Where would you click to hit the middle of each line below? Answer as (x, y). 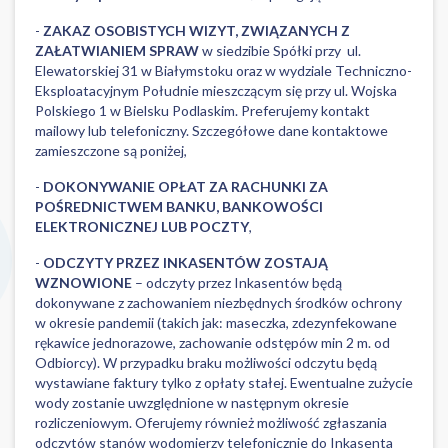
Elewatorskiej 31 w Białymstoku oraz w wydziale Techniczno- (223, 70)
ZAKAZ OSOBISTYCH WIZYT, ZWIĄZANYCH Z (195, 30)
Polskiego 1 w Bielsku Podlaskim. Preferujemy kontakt (202, 110)
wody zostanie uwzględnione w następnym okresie (192, 402)
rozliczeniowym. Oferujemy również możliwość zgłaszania (211, 422)
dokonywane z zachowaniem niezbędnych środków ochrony (218, 302)
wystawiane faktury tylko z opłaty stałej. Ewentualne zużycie (224, 382)
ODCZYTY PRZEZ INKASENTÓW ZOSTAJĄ (185, 262)
